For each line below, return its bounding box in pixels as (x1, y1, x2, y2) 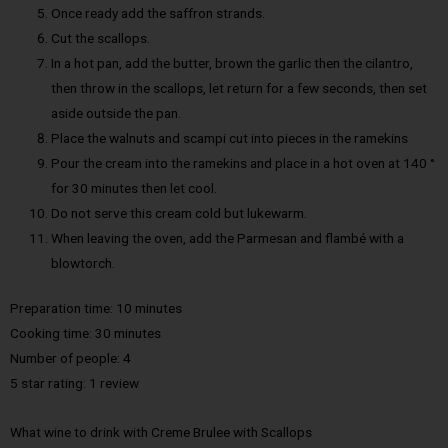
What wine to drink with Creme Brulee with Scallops (10, 424, 312, 441)
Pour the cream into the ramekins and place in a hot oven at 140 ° (51, 154, 436, 171)
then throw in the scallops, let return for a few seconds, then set (51, 79, 428, 96)
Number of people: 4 (10, 350, 131, 367)
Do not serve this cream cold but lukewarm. (51, 204, 308, 221)
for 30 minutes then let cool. (51, 179, 218, 196)
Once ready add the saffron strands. (51, 4, 266, 21)
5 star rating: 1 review (10, 375, 139, 392)
